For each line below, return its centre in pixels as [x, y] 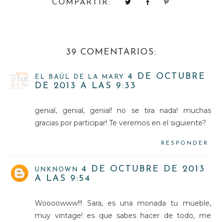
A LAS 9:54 [63, 178]
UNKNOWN [57, 169]
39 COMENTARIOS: [111, 52]
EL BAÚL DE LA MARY [80, 77]
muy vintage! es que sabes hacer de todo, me [123, 215]
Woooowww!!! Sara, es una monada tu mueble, [123, 203]
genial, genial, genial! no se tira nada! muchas [123, 110]
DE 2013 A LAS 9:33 [86, 86]
